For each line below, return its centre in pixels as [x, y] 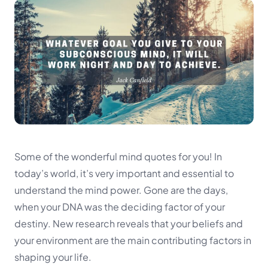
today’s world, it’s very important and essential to [124, 173]
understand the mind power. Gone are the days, [121, 190]
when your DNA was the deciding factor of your [120, 206]
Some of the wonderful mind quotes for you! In [118, 156]
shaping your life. [53, 257]
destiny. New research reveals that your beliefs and [129, 223]
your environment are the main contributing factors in [133, 240]
